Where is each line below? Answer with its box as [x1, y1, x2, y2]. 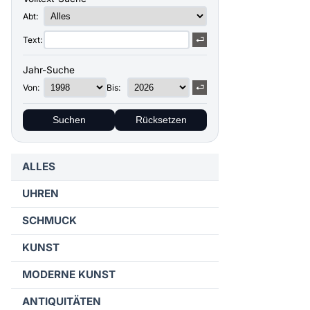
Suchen [52, 115, 86, 125]
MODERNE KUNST [22, 268, 116, 281]
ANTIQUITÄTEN [22, 295, 101, 308]
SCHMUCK [22, 214, 77, 227]
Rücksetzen [135, 115, 187, 125]
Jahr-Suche [23, 64, 75, 75]
